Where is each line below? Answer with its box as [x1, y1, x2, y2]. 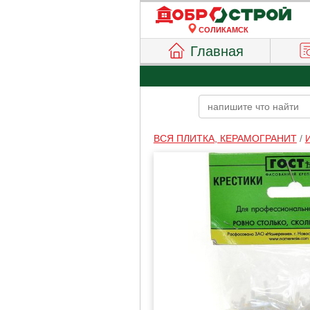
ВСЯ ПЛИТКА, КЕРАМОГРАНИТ [153, 133, 297, 144]
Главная [190, 44, 244, 59]
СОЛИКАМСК [199, 26, 248, 34]
